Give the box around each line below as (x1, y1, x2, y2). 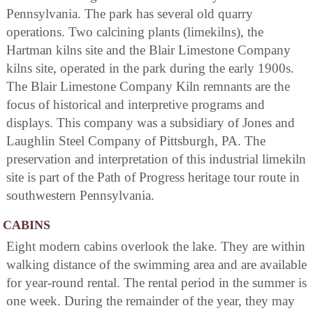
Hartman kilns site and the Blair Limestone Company (6, 42, 291, 57)
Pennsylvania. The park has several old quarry (6, 6, 253, 21)
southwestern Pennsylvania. (6, 187, 154, 203)
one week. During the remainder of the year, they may (6, 293, 295, 308)
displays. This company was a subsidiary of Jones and (6, 115, 295, 130)
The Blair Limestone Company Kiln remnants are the (6, 78, 290, 94)
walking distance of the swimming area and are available (6, 256, 307, 272)
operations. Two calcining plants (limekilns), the (6, 24, 263, 39)
